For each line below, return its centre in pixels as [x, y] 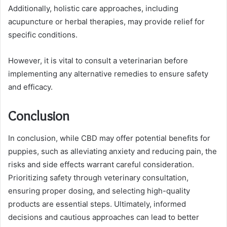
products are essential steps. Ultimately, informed [97, 204]
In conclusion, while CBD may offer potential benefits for [109, 138]
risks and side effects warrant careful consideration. [101, 165]
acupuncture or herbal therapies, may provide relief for [106, 21]
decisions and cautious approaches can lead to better [104, 217]
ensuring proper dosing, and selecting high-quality [99, 191]
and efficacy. [30, 87]
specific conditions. [43, 34]
